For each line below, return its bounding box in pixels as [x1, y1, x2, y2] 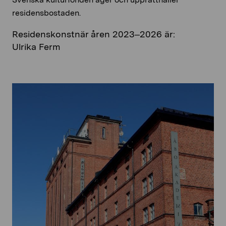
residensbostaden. [12, 8, 81, 18]
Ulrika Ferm [12, 41, 61, 52]
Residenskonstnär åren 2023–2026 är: [12, 29, 175, 39]
